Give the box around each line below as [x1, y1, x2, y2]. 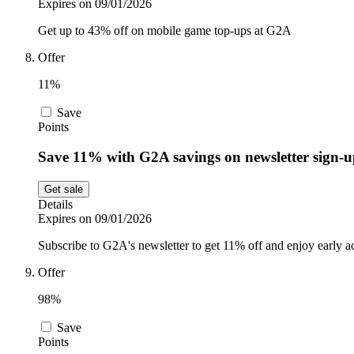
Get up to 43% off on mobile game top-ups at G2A [38, 23, 292, 37]
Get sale [44, 183, 83, 196]
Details [38, 198, 73, 212]
